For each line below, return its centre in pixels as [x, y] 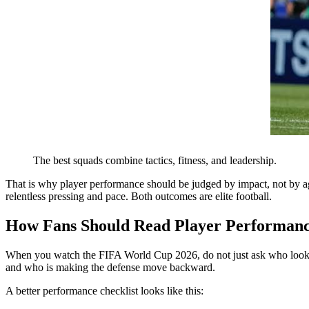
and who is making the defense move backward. [110, 267]
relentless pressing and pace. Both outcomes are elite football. [139, 196]
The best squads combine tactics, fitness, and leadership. [155, 160]
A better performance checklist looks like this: [104, 290]
